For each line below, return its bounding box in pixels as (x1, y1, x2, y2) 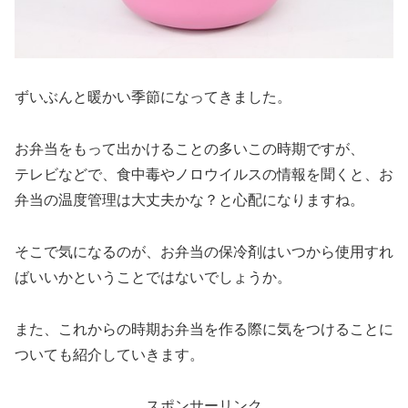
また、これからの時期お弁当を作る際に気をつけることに (15, 321, 393, 337)
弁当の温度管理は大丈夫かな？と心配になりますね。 (15, 191, 364, 208)
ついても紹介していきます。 (15, 346, 204, 362)
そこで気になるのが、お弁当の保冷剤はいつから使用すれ (15, 243, 393, 260)
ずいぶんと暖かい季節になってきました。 (15, 89, 291, 106)
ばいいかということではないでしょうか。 (15, 269, 291, 285)
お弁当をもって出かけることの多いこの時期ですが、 (15, 140, 364, 157)
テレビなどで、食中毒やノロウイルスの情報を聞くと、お (15, 166, 393, 182)
